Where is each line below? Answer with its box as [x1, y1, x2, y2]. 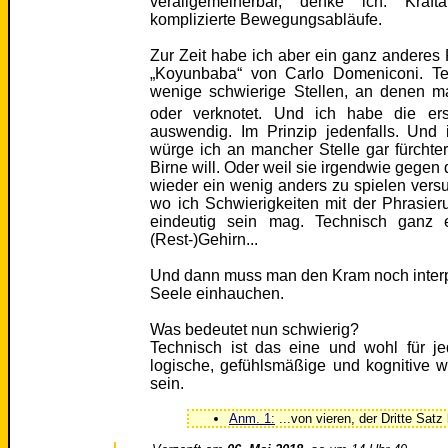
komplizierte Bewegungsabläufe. [150, 11, 383, 29]
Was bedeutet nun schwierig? [150, 321, 360, 339]
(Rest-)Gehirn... [150, 231, 259, 249]
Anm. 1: [229, 411, 275, 427]
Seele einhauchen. [150, 285, 285, 303]
